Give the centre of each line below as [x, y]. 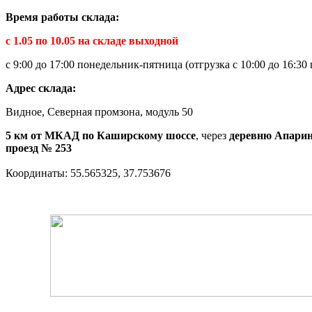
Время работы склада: [64, 17]
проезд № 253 [39, 148]
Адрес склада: [42, 88]
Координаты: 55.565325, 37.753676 [88, 173]
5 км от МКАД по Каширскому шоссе [101, 135]
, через [212, 135]
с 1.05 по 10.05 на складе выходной [92, 40]
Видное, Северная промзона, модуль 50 [101, 111]
